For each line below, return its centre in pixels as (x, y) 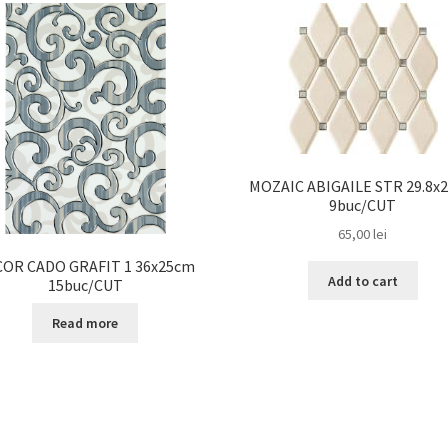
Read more (85, 323)
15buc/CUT (85, 284)
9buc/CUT (363, 204)
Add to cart (362, 280)
